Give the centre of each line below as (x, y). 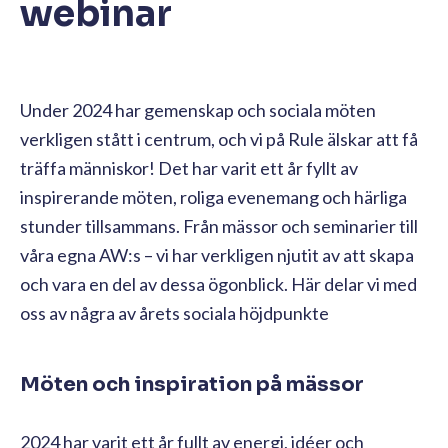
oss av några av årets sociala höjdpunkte (174, 313)
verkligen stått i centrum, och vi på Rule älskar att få (219, 139)
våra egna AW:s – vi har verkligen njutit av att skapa (217, 255)
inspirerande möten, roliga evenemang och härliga (213, 197)
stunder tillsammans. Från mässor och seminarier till (219, 226)
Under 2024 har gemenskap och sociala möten (198, 110)
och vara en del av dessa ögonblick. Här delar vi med (218, 284)
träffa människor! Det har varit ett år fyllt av (189, 168)
